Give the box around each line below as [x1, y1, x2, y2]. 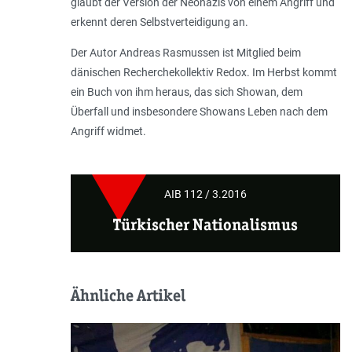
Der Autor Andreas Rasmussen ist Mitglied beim [70, 46, 301, 60]
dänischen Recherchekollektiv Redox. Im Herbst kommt [70, 66, 337, 79]
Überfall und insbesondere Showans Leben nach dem [70, 105, 328, 119]
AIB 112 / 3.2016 [163, 188, 247, 201]
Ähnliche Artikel [70, 285, 185, 306]
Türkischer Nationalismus [112, 214, 298, 236]
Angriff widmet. [70, 125, 146, 138]
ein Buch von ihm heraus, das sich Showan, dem [70, 86, 302, 99]
